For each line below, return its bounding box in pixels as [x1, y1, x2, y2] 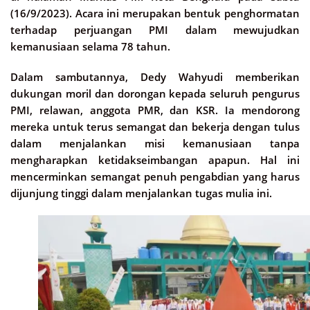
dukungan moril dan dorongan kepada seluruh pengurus [10, 86, 300, 100]
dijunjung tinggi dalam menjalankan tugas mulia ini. [10, 185, 272, 200]
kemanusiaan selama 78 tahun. [10, 39, 170, 53]
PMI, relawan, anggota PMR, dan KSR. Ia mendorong [10, 102, 300, 117]
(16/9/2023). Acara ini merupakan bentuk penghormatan [10, 6, 300, 20]
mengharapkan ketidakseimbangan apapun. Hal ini [10, 152, 300, 167]
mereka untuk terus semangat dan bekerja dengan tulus [10, 119, 300, 134]
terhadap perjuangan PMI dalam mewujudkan [10, 22, 300, 37]
